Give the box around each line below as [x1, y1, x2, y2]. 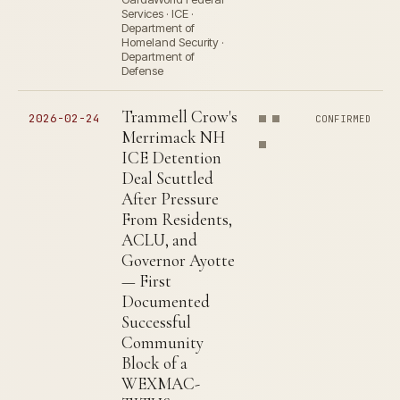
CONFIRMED [315, 112, 372, 125]
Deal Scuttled [121, 168, 213, 188]
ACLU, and [121, 229, 197, 250]
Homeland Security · [121, 35, 224, 49]
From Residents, [121, 209, 232, 229]
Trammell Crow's [121, 106, 237, 127]
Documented [121, 291, 210, 312]
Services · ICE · [121, 6, 194, 21]
